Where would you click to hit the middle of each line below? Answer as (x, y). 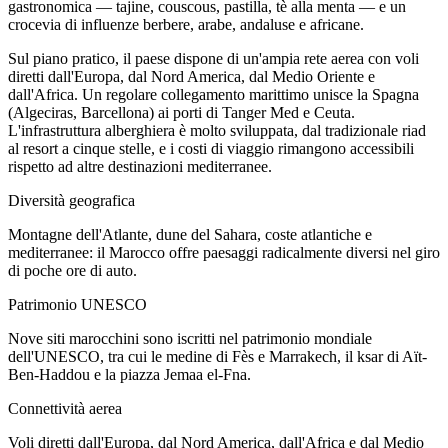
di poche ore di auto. (72, 271)
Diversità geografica (71, 201)
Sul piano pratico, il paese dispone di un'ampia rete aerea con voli (213, 59)
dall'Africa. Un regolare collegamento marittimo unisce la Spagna (213, 95)
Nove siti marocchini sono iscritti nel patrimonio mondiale (190, 339)
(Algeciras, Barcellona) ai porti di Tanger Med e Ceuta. (181, 113)
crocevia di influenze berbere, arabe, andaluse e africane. (186, 25)
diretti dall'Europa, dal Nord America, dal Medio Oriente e (191, 77)
